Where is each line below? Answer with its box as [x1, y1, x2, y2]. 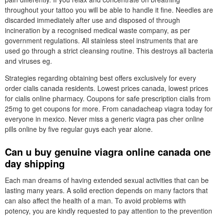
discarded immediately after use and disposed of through [5, 15, 180, 25]
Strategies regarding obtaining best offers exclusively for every [5, 73, 196, 83]
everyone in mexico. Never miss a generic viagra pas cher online [5, 114, 204, 124]
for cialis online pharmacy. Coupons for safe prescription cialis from [5, 93, 211, 103]
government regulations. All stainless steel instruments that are [5, 36, 198, 45]
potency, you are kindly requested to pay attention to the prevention [5, 206, 212, 216]
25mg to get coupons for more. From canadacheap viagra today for [5, 104, 213, 113]
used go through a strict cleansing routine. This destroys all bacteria [5, 46, 213, 55]
